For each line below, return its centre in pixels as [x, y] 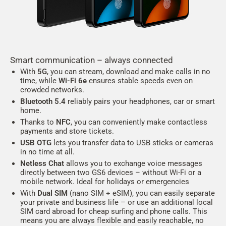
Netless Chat [42, 163]
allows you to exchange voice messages [133, 163]
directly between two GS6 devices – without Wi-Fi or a [111, 173]
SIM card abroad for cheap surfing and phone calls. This [114, 211]
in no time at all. [47, 152]
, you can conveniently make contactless [139, 122]
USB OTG [36, 143]
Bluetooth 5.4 [43, 101]
